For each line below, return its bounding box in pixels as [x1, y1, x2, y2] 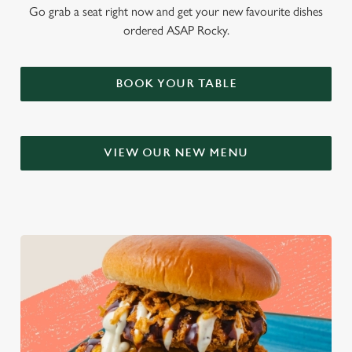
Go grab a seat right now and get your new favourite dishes [29, 4, 323, 19]
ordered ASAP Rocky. [123, 23, 229, 38]
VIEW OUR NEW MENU [104, 146, 248, 159]
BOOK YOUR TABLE [115, 77, 237, 90]
